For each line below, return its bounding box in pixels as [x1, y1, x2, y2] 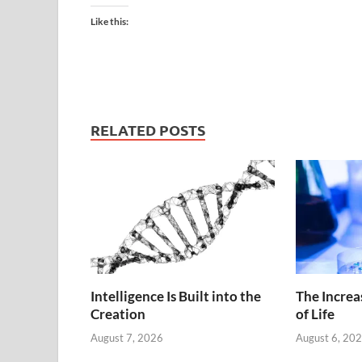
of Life [295, 305, 335, 323]
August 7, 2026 [90, 330, 163, 344]
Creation [90, 305, 145, 323]
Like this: [90, 15, 128, 28]
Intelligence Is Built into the [90, 288, 261, 305]
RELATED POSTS [90, 120, 205, 140]
